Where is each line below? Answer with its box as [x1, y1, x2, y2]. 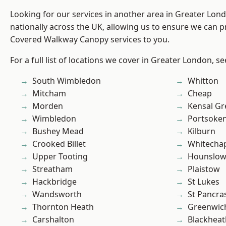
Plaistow [188, 163, 220, 175]
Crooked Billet [32, 138, 86, 150]
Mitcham [32, 88, 66, 99]
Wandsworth [32, 189, 82, 200]
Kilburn [188, 126, 215, 137]
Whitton [188, 75, 218, 87]
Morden [32, 100, 63, 112]
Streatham [32, 163, 73, 175]
